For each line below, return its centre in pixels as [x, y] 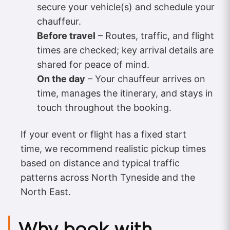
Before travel [66, 35]
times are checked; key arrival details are [125, 50]
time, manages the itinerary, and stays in [125, 93]
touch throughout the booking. [104, 107]
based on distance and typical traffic [100, 163]
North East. [46, 191]
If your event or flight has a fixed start [103, 134]
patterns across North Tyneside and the [108, 177]
